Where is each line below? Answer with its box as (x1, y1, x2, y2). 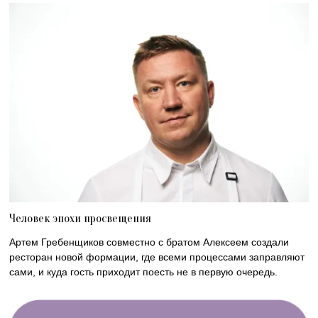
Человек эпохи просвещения (9, 211, 152, 225)
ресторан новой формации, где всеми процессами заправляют (9, 251, 305, 263)
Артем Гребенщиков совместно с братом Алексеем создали (9, 236, 290, 248)
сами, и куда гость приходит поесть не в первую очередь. (9, 265, 278, 278)
